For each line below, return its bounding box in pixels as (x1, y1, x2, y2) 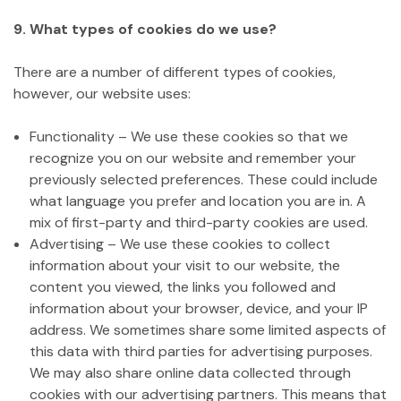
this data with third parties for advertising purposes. (30, 342, 373, 361)
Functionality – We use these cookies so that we (30, 127, 349, 146)
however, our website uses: (13, 84, 191, 103)
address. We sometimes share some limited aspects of (30, 320, 387, 339)
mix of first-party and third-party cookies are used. (30, 213, 369, 232)
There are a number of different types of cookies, (13, 63, 336, 81)
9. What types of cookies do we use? (13, 20, 277, 38)
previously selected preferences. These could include (30, 170, 379, 189)
